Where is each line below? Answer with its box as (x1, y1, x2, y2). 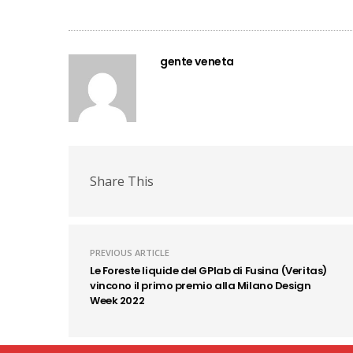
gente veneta (160, 54, 234, 70)
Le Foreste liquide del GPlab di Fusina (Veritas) (90, 263, 327, 279)
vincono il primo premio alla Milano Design (90, 278, 311, 294)
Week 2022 (90, 293, 145, 309)
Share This (90, 172, 154, 190)
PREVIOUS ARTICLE (90, 247, 169, 259)
